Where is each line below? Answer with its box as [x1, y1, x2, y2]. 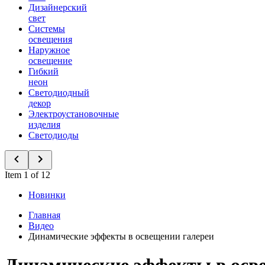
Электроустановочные [28, 109, 119, 119]
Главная [28, 210, 60, 220]
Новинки [28, 190, 66, 200]
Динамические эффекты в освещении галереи [28, 231, 214, 241]
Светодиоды [28, 130, 79, 140]
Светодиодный [28, 88, 89, 98]
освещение [28, 56, 72, 66]
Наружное [28, 45, 70, 55]
